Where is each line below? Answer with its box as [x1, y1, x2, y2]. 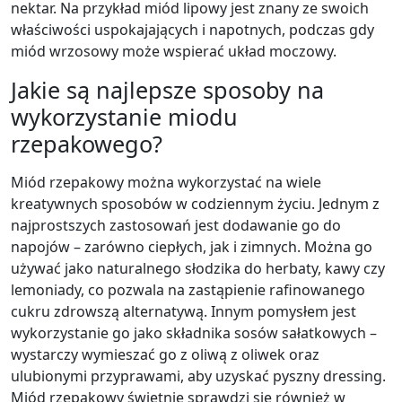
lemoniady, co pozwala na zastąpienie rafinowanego [11, 280, 365, 300]
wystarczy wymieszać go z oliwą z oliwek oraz [11, 345, 319, 364]
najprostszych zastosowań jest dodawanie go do [11, 215, 341, 235]
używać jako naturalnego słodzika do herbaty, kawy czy [11, 258, 385, 278]
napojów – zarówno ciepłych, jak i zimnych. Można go [11, 237, 372, 257]
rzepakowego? [11, 128, 162, 159]
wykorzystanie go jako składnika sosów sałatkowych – [11, 323, 377, 343]
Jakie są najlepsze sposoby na [11, 74, 324, 105]
